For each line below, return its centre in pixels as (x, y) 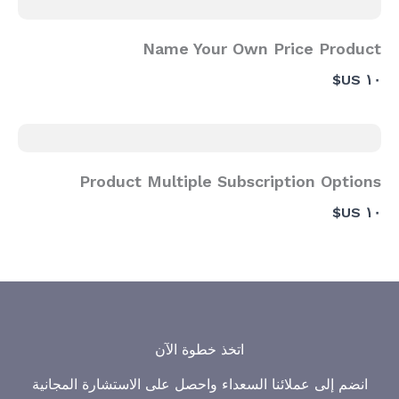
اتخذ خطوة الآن (199, 349)
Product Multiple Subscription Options (230, 181)
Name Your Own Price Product (262, 48)
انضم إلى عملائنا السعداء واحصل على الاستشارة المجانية (199, 384)
